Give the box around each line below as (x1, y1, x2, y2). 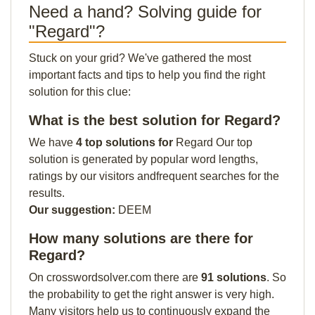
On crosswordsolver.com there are (29, 271, 201, 283)
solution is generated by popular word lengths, (29, 153, 258, 165)
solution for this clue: (29, 86, 131, 98)
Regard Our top (176, 136, 252, 148)
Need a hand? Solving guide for (29, 2, 262, 21)
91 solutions (201, 271, 266, 283)
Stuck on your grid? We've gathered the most (29, 52, 251, 64)
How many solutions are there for (29, 231, 253, 246)
